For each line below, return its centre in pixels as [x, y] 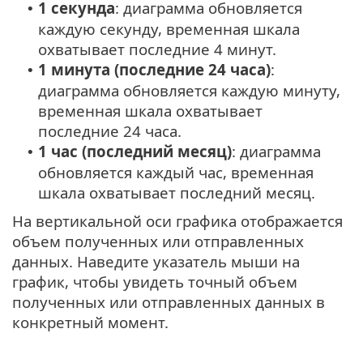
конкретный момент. [90, 322]
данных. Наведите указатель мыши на [156, 261]
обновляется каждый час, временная [176, 172]
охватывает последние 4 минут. [157, 49]
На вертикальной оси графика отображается [177, 220]
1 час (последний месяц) [135, 151]
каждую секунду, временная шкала [169, 28]
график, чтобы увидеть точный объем [155, 281]
